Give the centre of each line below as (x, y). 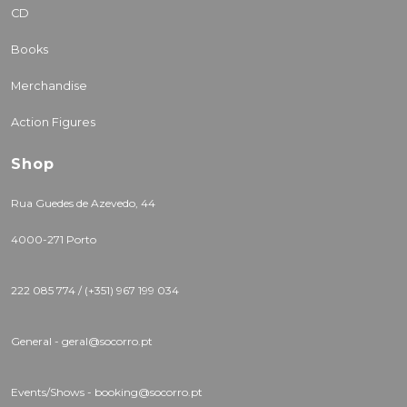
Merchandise (49, 86)
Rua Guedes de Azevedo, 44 (83, 203)
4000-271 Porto (54, 240)
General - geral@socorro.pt (82, 342)
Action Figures (53, 123)
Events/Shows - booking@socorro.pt (107, 392)
